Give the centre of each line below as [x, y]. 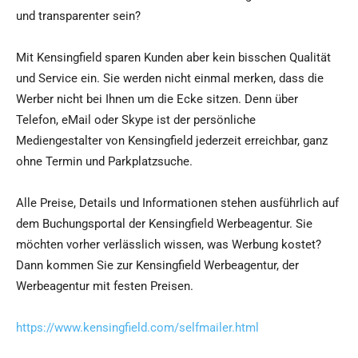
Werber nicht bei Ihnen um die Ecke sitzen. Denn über [157, 99]
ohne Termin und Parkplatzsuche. [104, 162]
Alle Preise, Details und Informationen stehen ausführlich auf [177, 203]
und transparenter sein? [78, 16]
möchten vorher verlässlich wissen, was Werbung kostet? [169, 245]
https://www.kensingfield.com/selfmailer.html [137, 328]
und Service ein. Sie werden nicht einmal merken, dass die [170, 79]
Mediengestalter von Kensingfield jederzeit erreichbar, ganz [172, 141]
